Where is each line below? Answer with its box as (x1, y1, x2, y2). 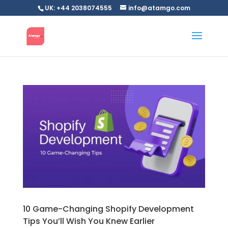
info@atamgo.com (128, 4, 190, 12)
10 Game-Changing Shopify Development (22, 203, 194, 215)
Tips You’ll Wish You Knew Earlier (22, 215, 155, 227)
